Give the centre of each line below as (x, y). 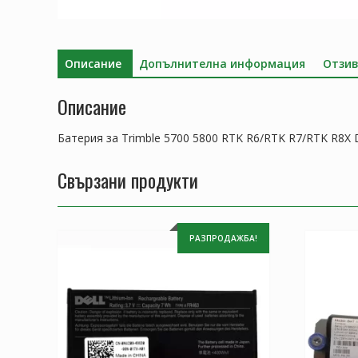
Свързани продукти (128, 180)
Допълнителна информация (222, 63)
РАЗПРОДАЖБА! (223, 239)
